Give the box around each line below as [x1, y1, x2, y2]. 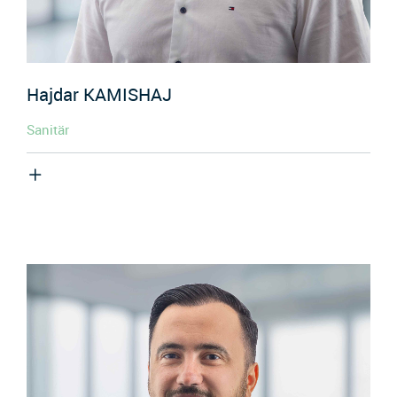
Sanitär [27, 120, 69, 138]
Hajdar [27, 82, 83, 107]
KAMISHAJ [83, 82, 172, 107]
